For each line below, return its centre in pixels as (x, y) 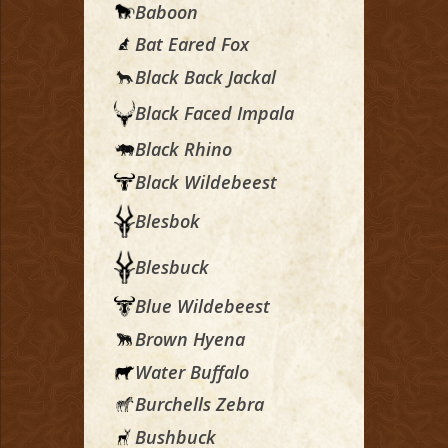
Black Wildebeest (206, 181)
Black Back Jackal (205, 77)
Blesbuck (172, 266)
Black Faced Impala (214, 113)
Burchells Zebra (199, 404)
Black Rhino (183, 149)
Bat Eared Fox (192, 44)
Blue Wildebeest (202, 306)
